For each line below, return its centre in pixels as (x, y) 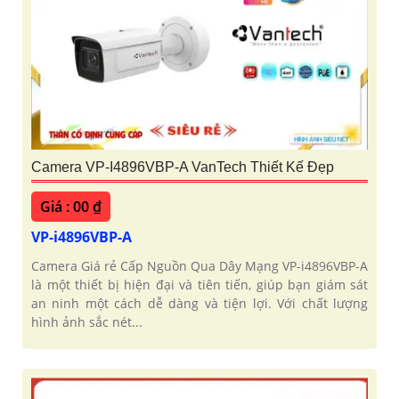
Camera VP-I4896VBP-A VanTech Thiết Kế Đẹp (183, 167)
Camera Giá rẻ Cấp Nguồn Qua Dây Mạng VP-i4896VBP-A (199, 266)
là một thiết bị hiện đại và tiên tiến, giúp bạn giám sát (199, 285)
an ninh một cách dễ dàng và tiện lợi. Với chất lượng (199, 304)
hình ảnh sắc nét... (87, 322)
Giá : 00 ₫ (71, 207)
